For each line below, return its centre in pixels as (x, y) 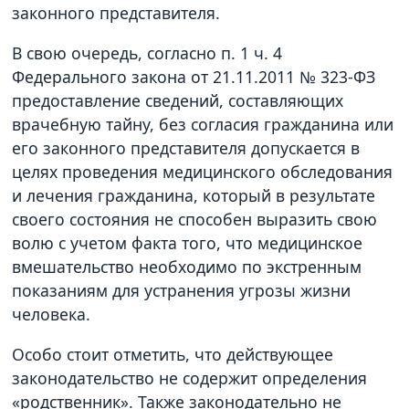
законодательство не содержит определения (190, 378)
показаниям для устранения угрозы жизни (182, 291)
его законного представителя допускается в (186, 148)
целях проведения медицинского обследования (203, 172)
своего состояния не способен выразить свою (195, 220)
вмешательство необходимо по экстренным (187, 267)
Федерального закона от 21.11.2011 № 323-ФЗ (194, 77)
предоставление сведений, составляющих (178, 101)
